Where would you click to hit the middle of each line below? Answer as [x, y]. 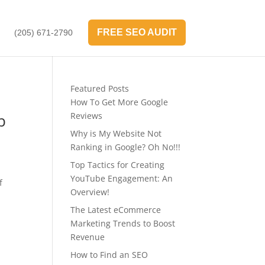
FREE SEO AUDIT [137, 32]
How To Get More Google [119, 102]
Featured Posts [100, 88]
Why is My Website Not [116, 133]
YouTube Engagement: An [122, 178]
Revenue [88, 237]
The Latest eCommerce [116, 210]
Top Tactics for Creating [118, 165]
